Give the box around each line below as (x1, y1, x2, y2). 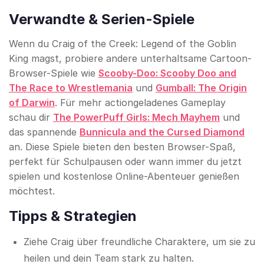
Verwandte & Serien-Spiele (9, 11, 194, 28)
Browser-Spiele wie (9, 67, 98, 80)
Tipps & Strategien (9, 207, 137, 225)
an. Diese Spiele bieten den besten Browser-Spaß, (9, 141, 236, 153)
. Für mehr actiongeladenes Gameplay (55, 97, 226, 109)
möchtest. (9, 185, 55, 197)
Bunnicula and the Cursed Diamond (80, 126, 245, 138)
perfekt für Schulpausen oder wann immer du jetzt (9, 156, 242, 168)
